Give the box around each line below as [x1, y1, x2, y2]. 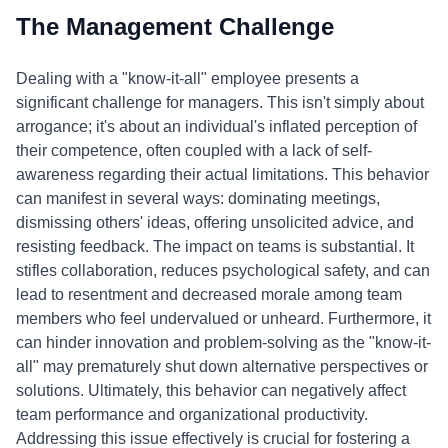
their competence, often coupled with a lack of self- [16, 142, 372, 159]
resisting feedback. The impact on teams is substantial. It [16, 238, 414, 255]
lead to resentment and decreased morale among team [16, 286, 402, 303]
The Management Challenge [16, 13, 334, 40]
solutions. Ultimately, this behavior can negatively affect [16, 382, 406, 399]
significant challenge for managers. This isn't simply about [16, 94, 424, 111]
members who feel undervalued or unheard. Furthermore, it [16, 310, 431, 327]
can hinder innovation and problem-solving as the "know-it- [16, 334, 431, 351]
